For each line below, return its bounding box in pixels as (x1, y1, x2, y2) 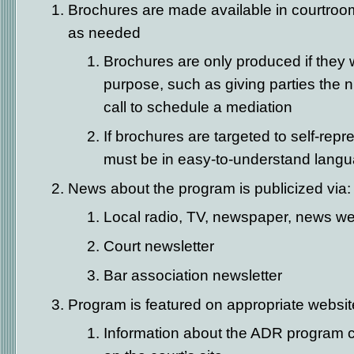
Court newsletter (104, 237, 214, 254)
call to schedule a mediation (104, 98, 292, 115)
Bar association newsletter (104, 266, 282, 284)
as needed (68, 24, 141, 41)
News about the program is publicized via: (68, 179, 351, 197)
